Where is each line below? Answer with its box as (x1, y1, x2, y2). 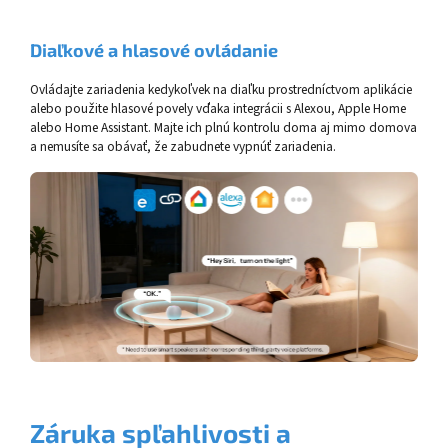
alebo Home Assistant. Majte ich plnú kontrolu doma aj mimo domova (30, 118, 417, 138)
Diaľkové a (30, 39, 122, 62)
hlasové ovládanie (122, 39, 278, 62)
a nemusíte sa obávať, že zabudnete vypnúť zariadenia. (30, 137, 336, 157)
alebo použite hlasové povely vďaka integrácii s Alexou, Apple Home (30, 99, 406, 119)
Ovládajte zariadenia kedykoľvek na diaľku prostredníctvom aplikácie (30, 80, 412, 100)
